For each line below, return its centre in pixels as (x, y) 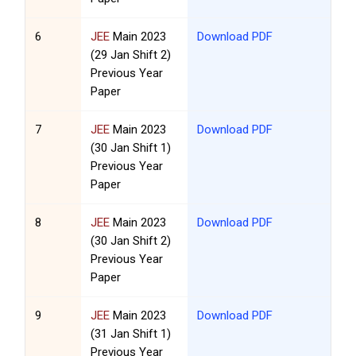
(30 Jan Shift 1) (131, 148)
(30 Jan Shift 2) (131, 241)
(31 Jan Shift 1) (131, 334)
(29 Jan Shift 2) (131, 55)
